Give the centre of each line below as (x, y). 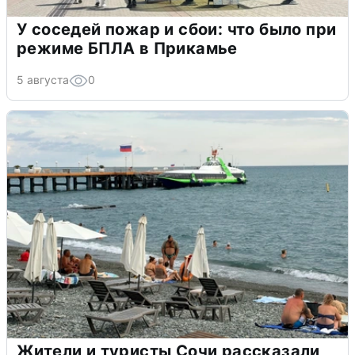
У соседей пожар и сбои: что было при (177, 30)
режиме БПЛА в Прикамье (127, 49)
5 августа (43, 80)
